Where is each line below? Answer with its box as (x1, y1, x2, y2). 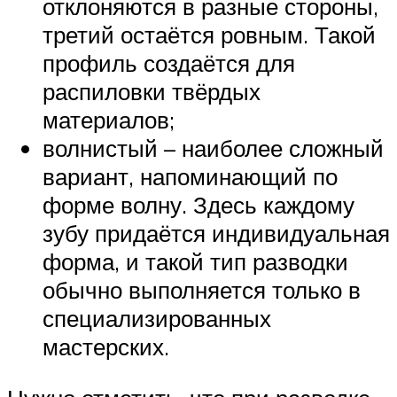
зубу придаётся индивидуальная (43, 219, 390, 248)
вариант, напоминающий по (43, 162, 338, 191)
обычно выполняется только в (43, 276, 361, 305)
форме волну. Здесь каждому (43, 191, 354, 220)
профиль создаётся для (43, 49, 295, 78)
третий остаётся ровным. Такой (43, 20, 376, 50)
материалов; (43, 105, 175, 135)
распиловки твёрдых (43, 77, 261, 106)
